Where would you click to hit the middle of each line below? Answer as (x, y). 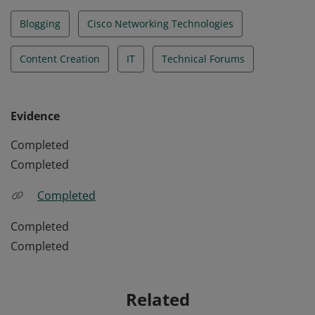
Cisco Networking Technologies (160, 24)
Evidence (35, 116)
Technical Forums (203, 59)
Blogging (40, 24)
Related (157, 299)
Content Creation (60, 59)
